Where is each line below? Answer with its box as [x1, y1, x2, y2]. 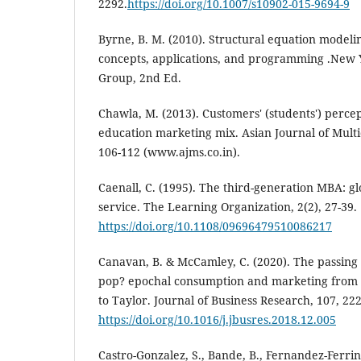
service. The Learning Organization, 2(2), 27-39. [98, 199, 357, 215]
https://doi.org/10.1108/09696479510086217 [98, 218, 332, 234]
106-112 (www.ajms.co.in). [98, 144, 240, 160]
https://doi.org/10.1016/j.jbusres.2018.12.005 [98, 312, 336, 328]
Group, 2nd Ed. [98, 70, 181, 86]
